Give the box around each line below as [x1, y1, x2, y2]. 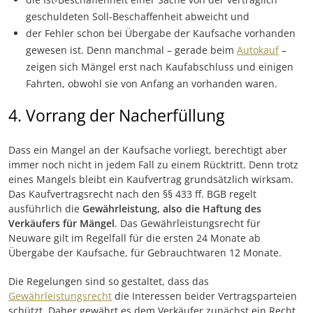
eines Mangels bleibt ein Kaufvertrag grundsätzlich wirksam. [8, 172, 293, 186]
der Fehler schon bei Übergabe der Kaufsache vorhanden [26, 26, 296, 40]
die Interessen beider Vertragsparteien [112, 289, 297, 303]
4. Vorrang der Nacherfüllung [8, 103, 224, 126]
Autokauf [237, 43, 279, 57]
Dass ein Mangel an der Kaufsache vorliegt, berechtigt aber [8, 143, 287, 156]
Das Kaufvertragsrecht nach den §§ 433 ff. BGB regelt [8, 187, 256, 201]
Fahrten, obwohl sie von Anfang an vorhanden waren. [26, 76, 277, 90]
